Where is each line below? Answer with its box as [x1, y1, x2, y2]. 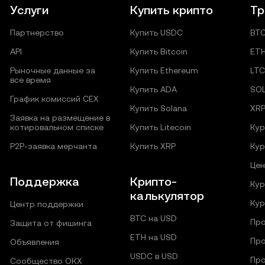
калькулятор [130, 189, 204, 203]
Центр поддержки [10, 199, 84, 209]
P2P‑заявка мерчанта [10, 141, 98, 151]
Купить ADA [130, 85, 177, 95]
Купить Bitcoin [130, 47, 188, 57]
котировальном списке [10, 122, 104, 132]
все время [10, 75, 51, 85]
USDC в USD [130, 251, 178, 261]
